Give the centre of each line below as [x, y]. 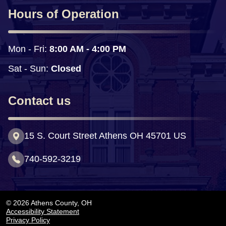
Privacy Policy [28, 220]
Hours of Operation [64, 14]
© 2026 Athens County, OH [49, 203]
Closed [65, 68]
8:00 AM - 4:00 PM [88, 49]
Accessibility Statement [43, 211]
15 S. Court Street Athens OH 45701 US [105, 136]
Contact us [39, 100]
